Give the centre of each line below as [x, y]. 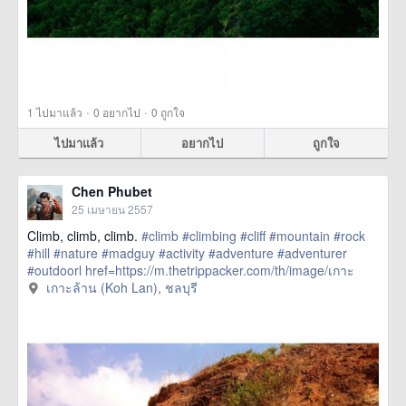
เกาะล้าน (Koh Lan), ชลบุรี [121, 287]
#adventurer [312, 253]
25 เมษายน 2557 [112, 209]
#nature [76, 253]
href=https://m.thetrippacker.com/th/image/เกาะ [218, 270]
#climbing [209, 236]
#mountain [300, 236]
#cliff [253, 236]
